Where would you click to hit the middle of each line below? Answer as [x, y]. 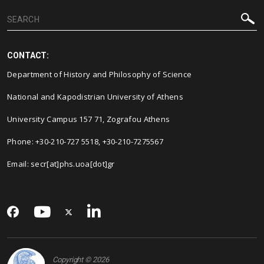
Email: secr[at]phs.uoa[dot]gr [61, 164]
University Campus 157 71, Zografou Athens [89, 119]
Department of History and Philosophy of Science [100, 74]
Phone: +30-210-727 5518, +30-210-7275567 [85, 141]
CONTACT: [28, 55]
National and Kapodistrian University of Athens [95, 97]
